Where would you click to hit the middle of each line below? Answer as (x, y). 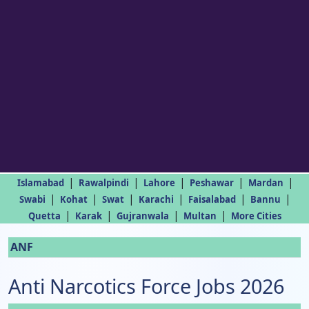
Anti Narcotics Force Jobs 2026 (146, 286)
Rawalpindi (103, 183)
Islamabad (40, 183)
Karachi (156, 199)
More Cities (256, 216)
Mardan (266, 183)
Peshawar (211, 183)
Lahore (159, 183)
